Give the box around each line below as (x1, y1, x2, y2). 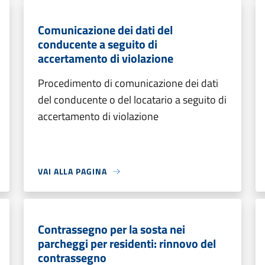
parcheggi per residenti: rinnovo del (38, 234, 216, 253)
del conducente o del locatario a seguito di (38, 92, 227, 108)
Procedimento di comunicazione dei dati (38, 75, 218, 91)
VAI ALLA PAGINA (38, 165, 107, 177)
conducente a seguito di (38, 35, 157, 53)
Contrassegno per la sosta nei (38, 220, 185, 238)
